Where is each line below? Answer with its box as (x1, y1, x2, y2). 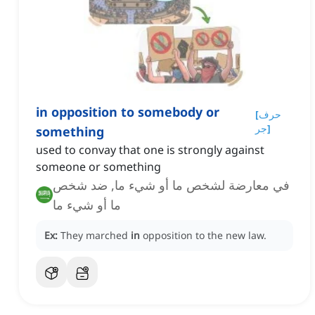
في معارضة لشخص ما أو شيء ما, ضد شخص (53, 176, 290, 194)
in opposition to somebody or (36, 103, 219, 121)
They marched (60, 229, 131, 243)
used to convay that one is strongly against (36, 142, 264, 158)
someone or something (36, 159, 161, 175)
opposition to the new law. (143, 229, 266, 243)
